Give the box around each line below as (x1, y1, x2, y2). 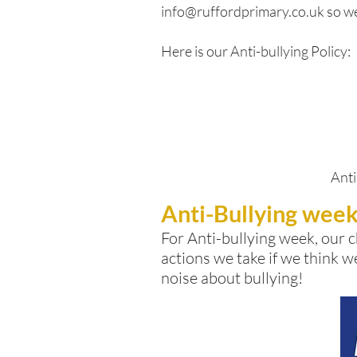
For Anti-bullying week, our (161, 228, 348, 248)
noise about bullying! (161, 268, 303, 288)
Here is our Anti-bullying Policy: (161, 42, 351, 60)
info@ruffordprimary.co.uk (161, 2, 324, 20)
